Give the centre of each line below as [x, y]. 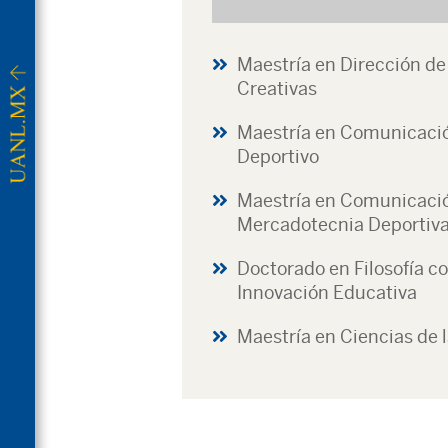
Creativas [277, 88]
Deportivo [278, 156]
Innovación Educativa [327, 292]
